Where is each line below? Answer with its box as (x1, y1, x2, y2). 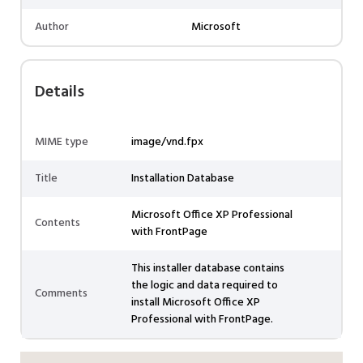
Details (35, 79, 84, 105)
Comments (35, 284, 88, 303)
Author (35, 18, 69, 36)
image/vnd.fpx (131, 133, 203, 152)
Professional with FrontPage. (131, 310, 273, 329)
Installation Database (131, 169, 234, 188)
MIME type (35, 133, 88, 152)
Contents (35, 214, 80, 233)
